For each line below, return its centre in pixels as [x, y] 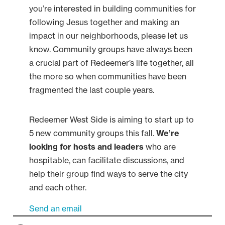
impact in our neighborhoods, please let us [108, 36]
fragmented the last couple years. [91, 90]
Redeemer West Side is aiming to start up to [111, 120]
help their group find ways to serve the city [108, 174]
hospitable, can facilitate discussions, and [106, 160]
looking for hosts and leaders [86, 147]
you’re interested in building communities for [112, 9]
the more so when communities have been [107, 77]
